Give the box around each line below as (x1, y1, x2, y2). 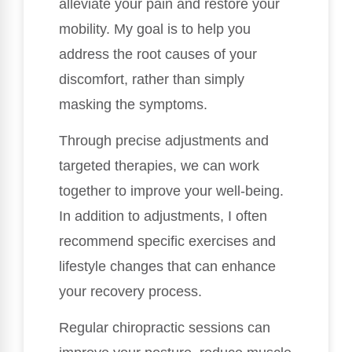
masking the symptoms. (59, 96, 207, 112)
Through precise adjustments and (59, 132, 269, 148)
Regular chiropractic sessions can (59, 320, 270, 336)
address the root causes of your (59, 46, 257, 62)
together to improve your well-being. (59, 182, 284, 199)
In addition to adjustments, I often (59, 207, 267, 224)
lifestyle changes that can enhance (59, 258, 276, 274)
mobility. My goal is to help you (59, 20, 251, 37)
